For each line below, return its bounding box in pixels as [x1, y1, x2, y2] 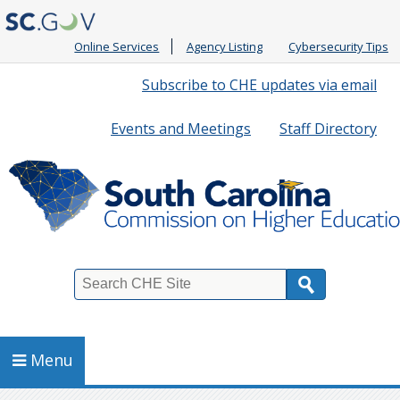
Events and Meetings [111, 118, 251, 138]
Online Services [74, 37, 160, 54]
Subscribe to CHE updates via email [142, 74, 377, 95]
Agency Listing [186, 37, 262, 54]
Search [12, 284, 67, 306]
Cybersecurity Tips [287, 37, 388, 54]
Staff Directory [279, 118, 377, 138]
